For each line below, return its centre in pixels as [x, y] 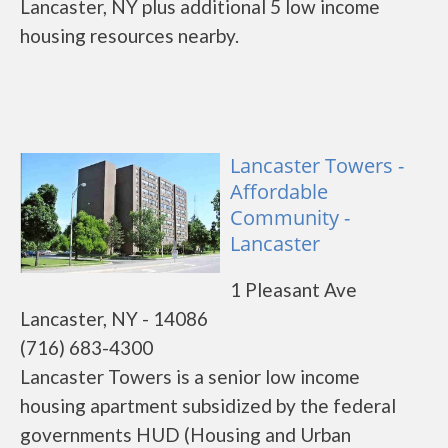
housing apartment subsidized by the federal [208, 405]
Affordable [279, 191]
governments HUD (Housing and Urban [185, 434]
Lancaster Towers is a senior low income [190, 376]
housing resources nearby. [129, 35]
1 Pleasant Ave [293, 289]
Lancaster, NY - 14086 [114, 318]
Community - [290, 217]
